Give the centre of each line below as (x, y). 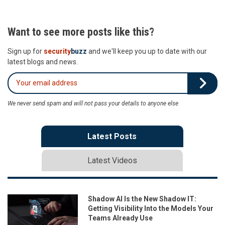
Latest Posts (112, 136)
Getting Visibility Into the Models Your (151, 208)
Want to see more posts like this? (81, 32)
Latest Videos (112, 160)
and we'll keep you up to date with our (147, 51)
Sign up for (26, 51)
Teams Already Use (120, 218)
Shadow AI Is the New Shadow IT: (142, 199)
